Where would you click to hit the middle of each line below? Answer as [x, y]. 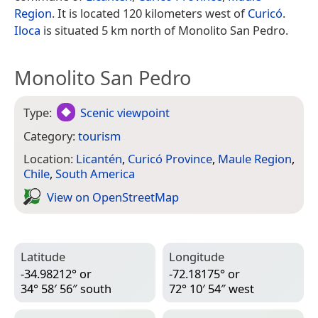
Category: [51, 136]
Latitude [43, 257]
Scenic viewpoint [125, 112]
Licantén [99, 159]
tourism [99, 136]
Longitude [197, 257]
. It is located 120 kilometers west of [150, 13]
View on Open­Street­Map [113, 197]
